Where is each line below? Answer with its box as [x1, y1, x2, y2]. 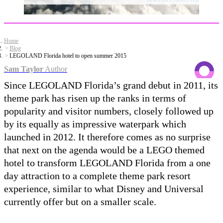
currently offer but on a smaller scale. [4, 196, 156, 207]
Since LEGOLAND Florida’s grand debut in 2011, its [4, 79, 218, 91]
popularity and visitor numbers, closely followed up [4, 105, 214, 116]
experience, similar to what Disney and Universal [4, 183, 204, 194]
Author [43, 64, 67, 73]
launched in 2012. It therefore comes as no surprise [4, 131, 211, 142]
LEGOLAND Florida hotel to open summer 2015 [9, 52, 126, 59]
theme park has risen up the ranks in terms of [4, 92, 186, 104]
